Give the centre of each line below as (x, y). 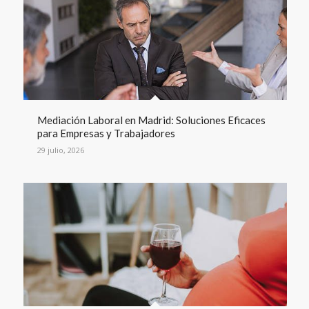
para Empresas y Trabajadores (106, 133)
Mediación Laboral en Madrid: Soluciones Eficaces (151, 120)
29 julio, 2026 (60, 150)
